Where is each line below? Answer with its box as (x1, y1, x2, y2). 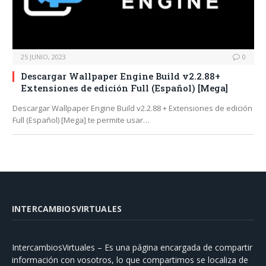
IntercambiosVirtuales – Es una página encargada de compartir (12, 242, 252, 254)
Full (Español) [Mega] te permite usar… (12, 115, 150, 126)
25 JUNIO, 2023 (21, 52, 66, 62)
